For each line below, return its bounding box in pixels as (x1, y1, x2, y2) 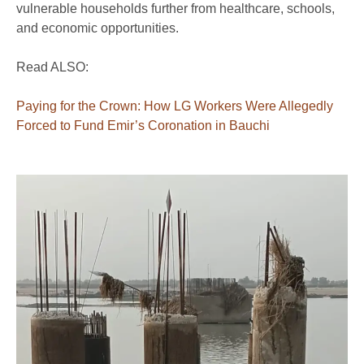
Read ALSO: (16, 59, 89, 74)
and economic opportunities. (16, 20, 182, 35)
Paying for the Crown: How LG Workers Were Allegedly (16, 98, 333, 113)
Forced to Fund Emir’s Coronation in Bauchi (16, 118, 270, 132)
